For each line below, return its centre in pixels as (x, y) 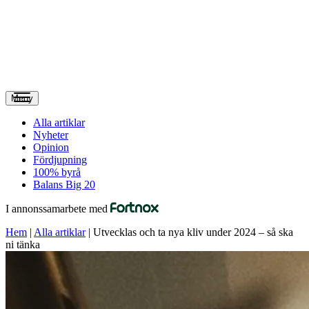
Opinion (51, 147)
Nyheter (51, 135)
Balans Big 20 (64, 185)
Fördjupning (60, 160)
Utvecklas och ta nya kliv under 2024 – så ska (193, 232)
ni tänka (23, 244)
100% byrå (57, 172)
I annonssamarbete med (58, 208)
